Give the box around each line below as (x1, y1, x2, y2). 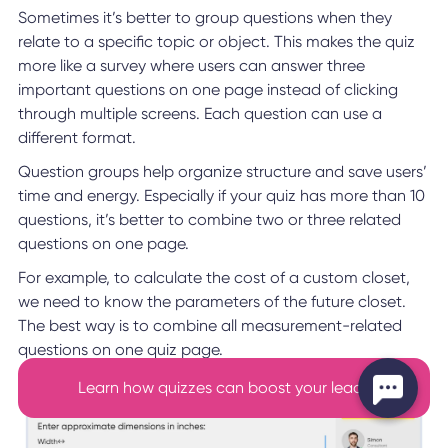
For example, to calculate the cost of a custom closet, (17, 267, 410, 287)
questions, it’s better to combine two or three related (17, 209, 401, 229)
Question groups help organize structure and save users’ (17, 161, 427, 181)
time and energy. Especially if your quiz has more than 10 (17, 185, 425, 205)
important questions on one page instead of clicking (17, 79, 398, 99)
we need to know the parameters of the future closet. (17, 291, 406, 311)
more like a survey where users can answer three (17, 55, 365, 75)
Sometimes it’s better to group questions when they (17, 7, 392, 27)
